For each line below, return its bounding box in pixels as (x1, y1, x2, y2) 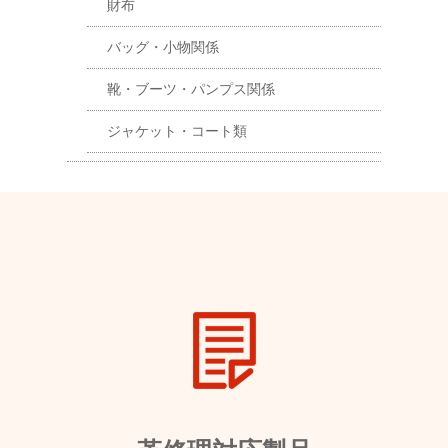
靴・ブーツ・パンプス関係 (107, 81, 276, 97)
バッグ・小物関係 (107, 39, 220, 55)
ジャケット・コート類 (107, 123, 248, 139)
